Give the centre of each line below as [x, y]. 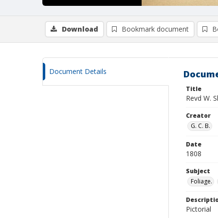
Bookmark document [155, 29]
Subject [198, 171]
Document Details [78, 71]
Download [80, 29]
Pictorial [199, 209]
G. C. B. [200, 126]
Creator [198, 116]
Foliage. [201, 181]
